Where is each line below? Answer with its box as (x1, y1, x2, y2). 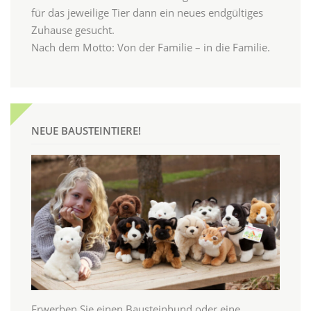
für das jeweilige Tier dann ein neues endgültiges (31, 6, 263, 20)
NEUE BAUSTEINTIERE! (31, 123, 141, 137)
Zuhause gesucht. (31, 23, 115, 37)
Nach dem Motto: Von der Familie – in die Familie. (31, 40, 270, 55)
